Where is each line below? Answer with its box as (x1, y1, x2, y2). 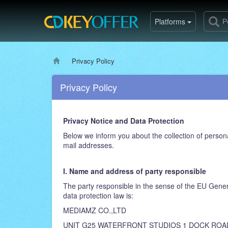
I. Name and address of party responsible (63, 166, 206, 176)
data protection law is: (63, 190, 133, 201)
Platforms (155, 16, 187, 26)
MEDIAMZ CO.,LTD (63, 205, 126, 215)
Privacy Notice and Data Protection (63, 116, 184, 126)
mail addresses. (63, 140, 114, 150)
